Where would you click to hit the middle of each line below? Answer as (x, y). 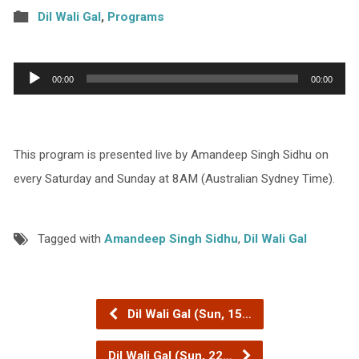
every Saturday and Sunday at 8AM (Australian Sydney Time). (174, 178)
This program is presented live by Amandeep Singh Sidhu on (171, 154)
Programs (135, 16)
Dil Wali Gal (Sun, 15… (188, 314)
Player (29, 97)
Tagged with (71, 238)
